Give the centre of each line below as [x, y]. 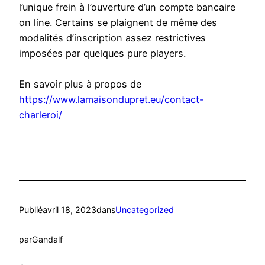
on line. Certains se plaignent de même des [118, 23]
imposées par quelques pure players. [102, 54]
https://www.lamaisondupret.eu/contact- [112, 100]
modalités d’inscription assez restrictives [112, 38]
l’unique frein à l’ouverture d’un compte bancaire [127, 7]
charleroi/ [41, 115]
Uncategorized [145, 209]
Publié [31, 209]
